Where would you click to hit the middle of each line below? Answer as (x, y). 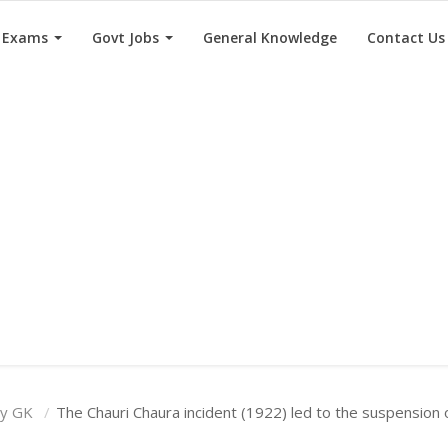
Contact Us (406, 37)
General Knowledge (270, 37)
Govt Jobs (127, 37)
